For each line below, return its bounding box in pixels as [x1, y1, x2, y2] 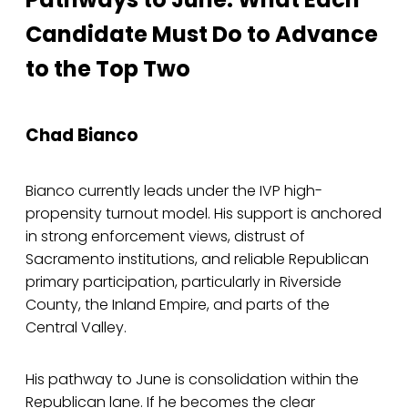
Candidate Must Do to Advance [25, 19, 378, 50]
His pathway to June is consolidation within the [25, 369, 359, 391]
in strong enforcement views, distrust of [25, 226, 305, 248]
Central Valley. [25, 317, 127, 339]
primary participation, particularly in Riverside [25, 271, 342, 293]
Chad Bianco [25, 122, 138, 148]
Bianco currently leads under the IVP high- [25, 180, 322, 202]
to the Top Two [25, 54, 190, 85]
